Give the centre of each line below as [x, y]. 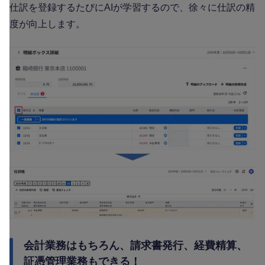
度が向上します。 [49, 24]
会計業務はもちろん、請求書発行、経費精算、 [135, 246]
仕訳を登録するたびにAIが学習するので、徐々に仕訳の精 [132, 7]
